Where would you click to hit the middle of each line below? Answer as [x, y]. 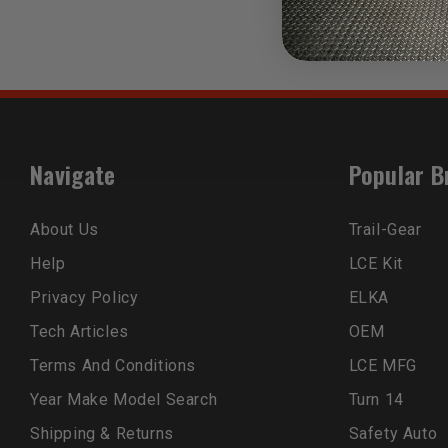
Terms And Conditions [113, 366]
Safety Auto [393, 434]
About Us [64, 230]
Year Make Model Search [124, 400]
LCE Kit [375, 264]
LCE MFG [382, 366]
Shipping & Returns [102, 434]
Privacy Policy [84, 298]
